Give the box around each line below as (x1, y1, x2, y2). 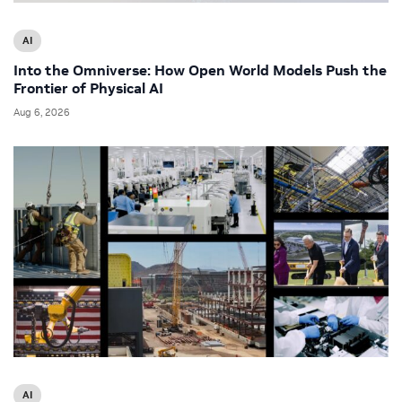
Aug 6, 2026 (13, 106, 70, 119)
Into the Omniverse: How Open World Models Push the (13, 61, 387, 80)
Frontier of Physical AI (13, 79, 163, 98)
